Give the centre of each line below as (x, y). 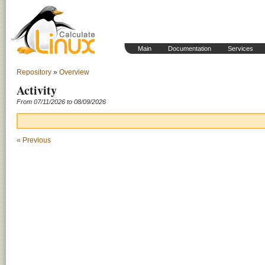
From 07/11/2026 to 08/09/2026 (61, 102)
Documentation (190, 49)
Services (240, 49)
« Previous (34, 140)
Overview (74, 72)
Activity (37, 90)
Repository (34, 72)
